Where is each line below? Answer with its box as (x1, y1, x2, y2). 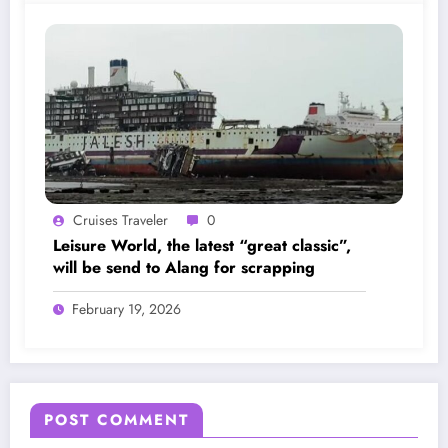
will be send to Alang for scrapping (53, 256, 315, 280)
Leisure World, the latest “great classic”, (53, 234, 351, 258)
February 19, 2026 (72, 299, 181, 320)
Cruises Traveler (73, 210, 168, 231)
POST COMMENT (44, 409, 189, 432)
